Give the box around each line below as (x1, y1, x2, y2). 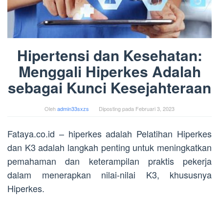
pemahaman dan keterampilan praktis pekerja (7, 154, 212, 168)
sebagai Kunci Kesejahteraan (8, 77, 211, 98)
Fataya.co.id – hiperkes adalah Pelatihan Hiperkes (7, 127, 212, 140)
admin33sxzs (57, 105, 89, 113)
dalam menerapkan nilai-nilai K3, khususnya (7, 168, 212, 181)
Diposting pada (99, 105, 135, 113)
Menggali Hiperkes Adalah (18, 61, 201, 82)
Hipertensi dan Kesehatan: (17, 44, 202, 66)
